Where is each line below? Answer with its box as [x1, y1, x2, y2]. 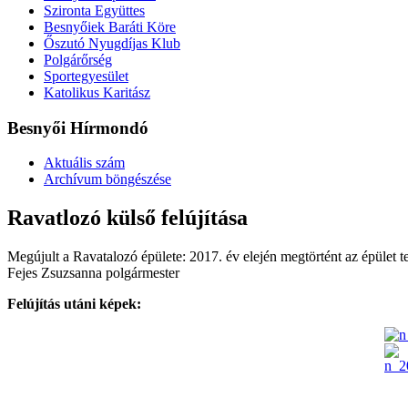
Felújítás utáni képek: [7, 296, 141, 312]
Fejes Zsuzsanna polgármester [7, 265, 179, 281]
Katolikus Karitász [44, 84, 150, 100]
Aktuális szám [44, 155, 125, 171]
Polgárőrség [44, 51, 112, 67]
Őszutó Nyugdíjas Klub [44, 35, 180, 51]
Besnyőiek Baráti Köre [44, 18, 176, 35]
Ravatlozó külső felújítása [7, 206, 248, 230]
